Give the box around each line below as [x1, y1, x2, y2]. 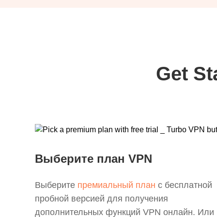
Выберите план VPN [35, 152, 152, 165]
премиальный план [77, 180, 155, 190]
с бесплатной [155, 180, 212, 190]
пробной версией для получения [35, 194, 168, 203]
